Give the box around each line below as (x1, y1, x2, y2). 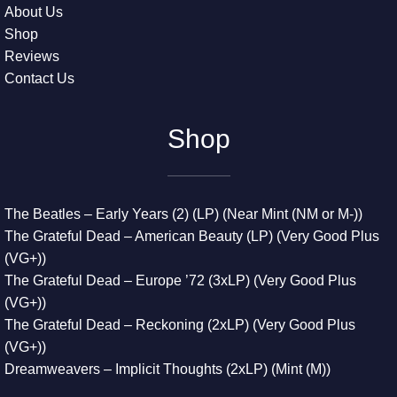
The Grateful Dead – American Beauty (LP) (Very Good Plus (4, 229, 379, 244)
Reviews (4, 49, 59, 64)
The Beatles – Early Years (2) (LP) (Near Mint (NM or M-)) (4, 206, 362, 222)
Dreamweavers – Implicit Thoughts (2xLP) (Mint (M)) (4, 362, 331, 377)
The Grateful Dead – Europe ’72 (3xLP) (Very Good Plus (4, 273, 356, 288)
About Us (4, 4, 63, 19)
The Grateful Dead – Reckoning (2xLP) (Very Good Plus (4, 317, 355, 332)
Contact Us (4, 71, 74, 86)
